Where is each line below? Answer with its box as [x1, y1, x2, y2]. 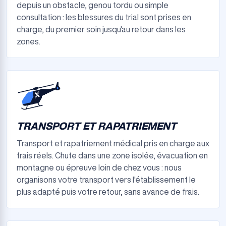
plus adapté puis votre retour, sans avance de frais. [17, 188, 199, 196]
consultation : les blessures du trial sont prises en [17, 13, 191, 21]
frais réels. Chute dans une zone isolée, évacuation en [17, 151, 208, 159]
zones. [17, 37, 40, 45]
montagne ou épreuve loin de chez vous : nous [17, 163, 182, 172]
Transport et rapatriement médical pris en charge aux [17, 139, 209, 147]
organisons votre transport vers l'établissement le [17, 176, 196, 184]
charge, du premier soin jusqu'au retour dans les [17, 25, 186, 33]
